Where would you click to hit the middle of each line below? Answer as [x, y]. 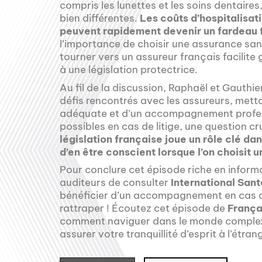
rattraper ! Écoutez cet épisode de [144, 208]
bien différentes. [100, 18]
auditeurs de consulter [115, 183]
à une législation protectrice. [129, 70]
